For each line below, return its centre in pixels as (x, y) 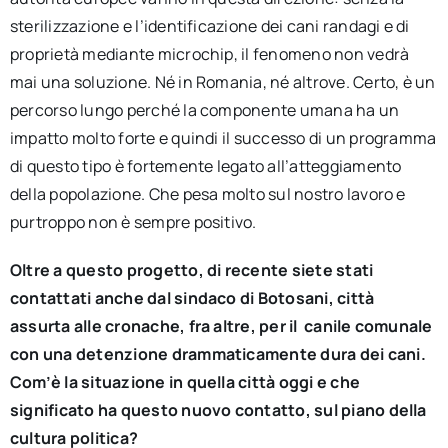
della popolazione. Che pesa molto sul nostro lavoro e (207, 194)
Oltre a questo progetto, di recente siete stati (191, 270)
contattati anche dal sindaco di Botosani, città (192, 298)
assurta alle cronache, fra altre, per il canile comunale (221, 326)
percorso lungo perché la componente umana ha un (204, 110)
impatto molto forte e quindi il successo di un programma (223, 138)
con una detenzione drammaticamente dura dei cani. (217, 354)
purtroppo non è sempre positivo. (133, 222)
